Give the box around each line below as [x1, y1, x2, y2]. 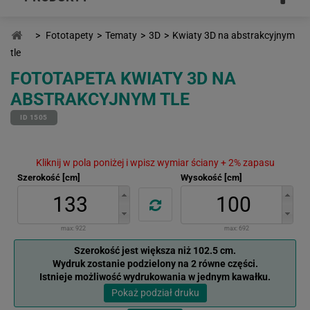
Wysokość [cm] [180, 172, 242, 183]
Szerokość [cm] [17, 172, 80, 183]
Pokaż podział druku [111, 286, 199, 298]
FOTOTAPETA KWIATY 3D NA [10, 68, 236, 89]
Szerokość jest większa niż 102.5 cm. [74, 244, 236, 256]
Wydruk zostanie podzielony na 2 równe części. [52, 257, 258, 269]
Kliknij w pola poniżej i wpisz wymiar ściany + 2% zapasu [35, 156, 275, 168]
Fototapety [46, 29, 93, 41]
